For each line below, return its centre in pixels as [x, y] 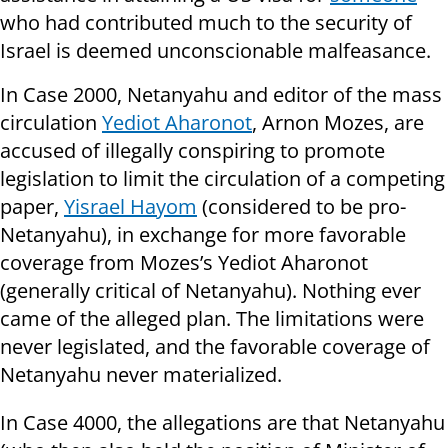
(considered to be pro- [301, 207]
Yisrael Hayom [130, 207]
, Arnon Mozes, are [338, 123]
